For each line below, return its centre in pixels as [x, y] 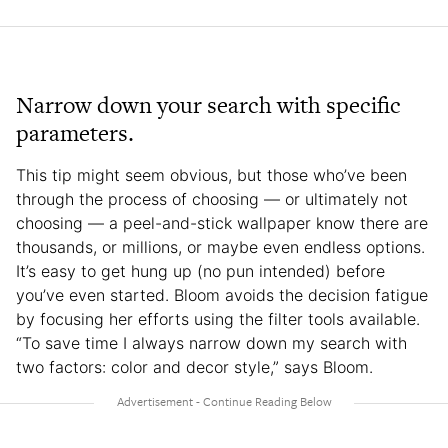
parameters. [75, 132]
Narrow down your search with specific [208, 104]
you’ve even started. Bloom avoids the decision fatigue [222, 294]
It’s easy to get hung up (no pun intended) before [200, 270]
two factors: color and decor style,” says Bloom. [194, 366]
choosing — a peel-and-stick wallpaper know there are [222, 222]
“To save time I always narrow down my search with [211, 342]
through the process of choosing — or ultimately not [212, 198]
